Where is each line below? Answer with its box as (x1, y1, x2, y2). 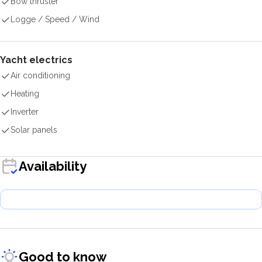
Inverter (11, 107, 39, 116)
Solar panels (11, 125, 57, 135)
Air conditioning (11, 71, 70, 80)
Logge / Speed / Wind (11, 15, 99, 24)
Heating (11, 89, 39, 98)
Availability (19, 158, 87, 174)
